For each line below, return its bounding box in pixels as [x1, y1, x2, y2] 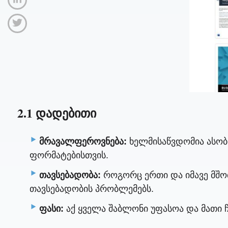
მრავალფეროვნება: [39, 136, 127, 147]
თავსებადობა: [39, 169, 101, 180]
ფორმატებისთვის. [30, 150, 109, 160]
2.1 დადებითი [17, 103, 96, 122]
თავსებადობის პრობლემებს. [30, 183, 154, 194]
